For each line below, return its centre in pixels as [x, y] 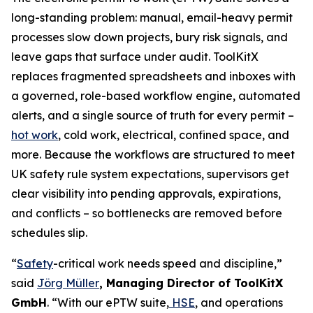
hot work [35, 135]
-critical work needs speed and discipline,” [168, 263]
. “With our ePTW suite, [108, 303]
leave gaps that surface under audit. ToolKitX [135, 57]
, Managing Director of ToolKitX [191, 283]
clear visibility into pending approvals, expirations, [146, 194]
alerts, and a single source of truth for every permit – [153, 115]
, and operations [239, 303]
